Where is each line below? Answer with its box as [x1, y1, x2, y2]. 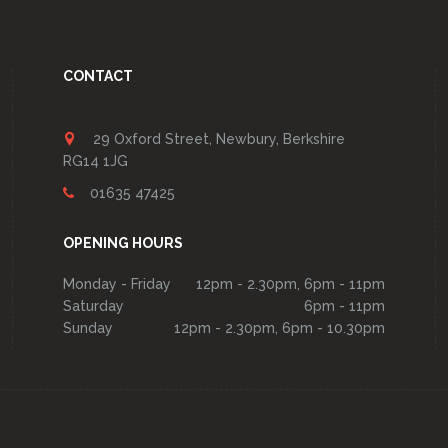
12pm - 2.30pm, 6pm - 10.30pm [173, 320, 385, 336]
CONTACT [63, 68, 134, 84]
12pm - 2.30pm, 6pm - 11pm [195, 276, 385, 292]
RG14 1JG [63, 153, 129, 169]
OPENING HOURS [63, 235, 184, 251]
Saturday [63, 298, 125, 314]
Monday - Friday [63, 276, 172, 292]
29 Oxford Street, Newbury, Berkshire [77, 131, 346, 147]
